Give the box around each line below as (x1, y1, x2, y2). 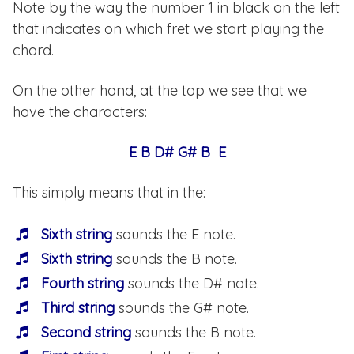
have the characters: (13, 103, 147, 122)
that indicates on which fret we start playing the (13, 20, 324, 39)
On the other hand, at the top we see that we (13, 81, 307, 100)
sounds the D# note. (124, 274, 259, 293)
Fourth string (41, 274, 124, 293)
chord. (13, 41, 54, 60)
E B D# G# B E (128, 143, 226, 162)
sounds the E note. (112, 225, 235, 244)
